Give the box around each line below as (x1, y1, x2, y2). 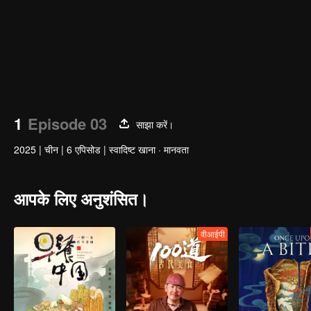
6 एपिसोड (67, 142, 101, 156)
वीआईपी (201, 228, 225, 239)
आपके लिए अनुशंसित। (14, 187, 149, 210)
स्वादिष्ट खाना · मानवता (109, 142, 189, 156)
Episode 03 (28, 112, 107, 135)
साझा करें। (136, 117, 174, 131)
